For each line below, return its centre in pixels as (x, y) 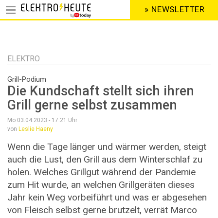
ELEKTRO (24, 59)
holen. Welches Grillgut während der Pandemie (101, 172)
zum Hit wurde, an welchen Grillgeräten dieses (101, 185)
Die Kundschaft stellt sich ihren (101, 91)
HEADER (136, 14)
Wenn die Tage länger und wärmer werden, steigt (107, 147)
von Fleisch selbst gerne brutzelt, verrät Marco (102, 210)
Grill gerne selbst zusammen (92, 105)
